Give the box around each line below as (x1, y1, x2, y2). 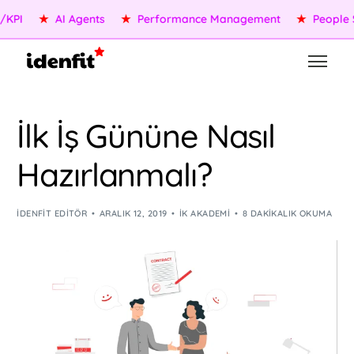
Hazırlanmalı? (17, 154, 212, 194)
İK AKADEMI (179, 208, 231, 219)
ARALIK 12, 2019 (99, 208, 168, 219)
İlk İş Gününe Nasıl (17, 115, 276, 156)
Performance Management (107, 12, 251, 27)
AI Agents (25, 12, 76, 27)
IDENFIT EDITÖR (17, 208, 88, 219)
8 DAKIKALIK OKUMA (242, 208, 333, 219)
